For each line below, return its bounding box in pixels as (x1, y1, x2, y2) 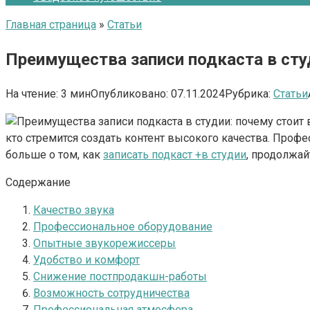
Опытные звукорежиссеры (33, 236, 176, 250)
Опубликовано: (91, 86, 168, 100)
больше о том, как (6, 147, 103, 161)
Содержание (6, 175, 71, 189)
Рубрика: (225, 86, 271, 100)
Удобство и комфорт (33, 253, 140, 266)
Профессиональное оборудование (33, 219, 212, 233)
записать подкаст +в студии (103, 147, 246, 161)
